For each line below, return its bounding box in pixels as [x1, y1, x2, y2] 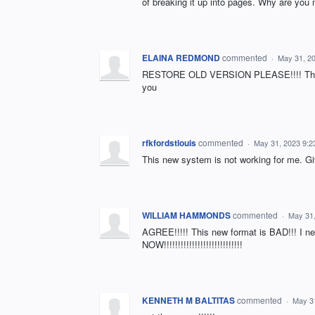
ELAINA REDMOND [142, 51, 220, 64]
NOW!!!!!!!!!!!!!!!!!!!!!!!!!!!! [142, 237, 243, 251]
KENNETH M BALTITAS [142, 293, 235, 307]
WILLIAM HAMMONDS [142, 208, 231, 221]
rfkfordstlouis [142, 136, 196, 149]
